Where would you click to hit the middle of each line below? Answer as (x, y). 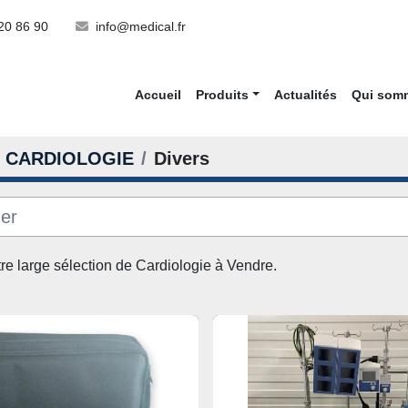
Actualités (310, 94)
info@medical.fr (141, 26)
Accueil (163, 94)
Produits (227, 94)
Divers (182, 158)
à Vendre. (246, 265)
